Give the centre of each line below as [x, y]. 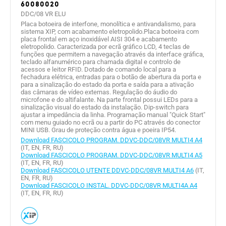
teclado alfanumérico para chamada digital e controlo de [101, 62]
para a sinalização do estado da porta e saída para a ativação [107, 84]
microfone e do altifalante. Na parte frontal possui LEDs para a [109, 99]
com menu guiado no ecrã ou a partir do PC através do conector [110, 122]
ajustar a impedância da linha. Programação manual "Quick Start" [113, 115]
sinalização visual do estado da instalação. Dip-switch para [105, 107]
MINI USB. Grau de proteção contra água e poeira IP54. [98, 130]
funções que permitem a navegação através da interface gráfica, [112, 54]
